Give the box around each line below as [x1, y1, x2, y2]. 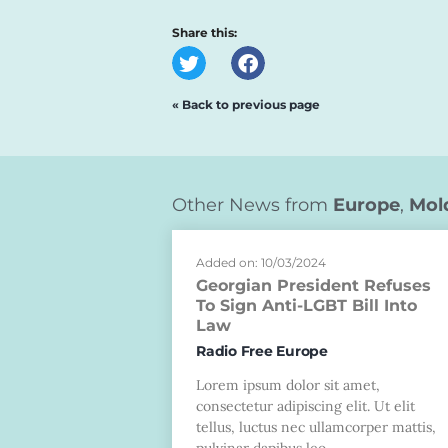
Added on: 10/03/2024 [196, 255, 326, 271]
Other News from [172, 194, 333, 217]
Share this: [172, 25, 237, 40]
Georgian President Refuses [196, 276, 431, 296]
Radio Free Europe [196, 342, 328, 361]
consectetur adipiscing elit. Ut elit [196, 397, 415, 416]
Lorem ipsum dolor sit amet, [196, 376, 380, 395]
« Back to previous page [172, 97, 320, 113]
